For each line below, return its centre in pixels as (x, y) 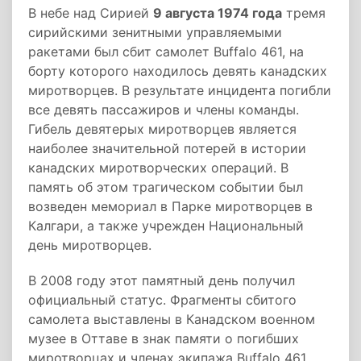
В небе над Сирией (91, 13)
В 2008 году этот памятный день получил (162, 280)
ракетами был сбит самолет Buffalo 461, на (166, 52)
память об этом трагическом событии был (166, 187)
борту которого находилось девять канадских (178, 71)
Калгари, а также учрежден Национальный (166, 226)
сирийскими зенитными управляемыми (155, 32)
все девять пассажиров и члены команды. (164, 110)
